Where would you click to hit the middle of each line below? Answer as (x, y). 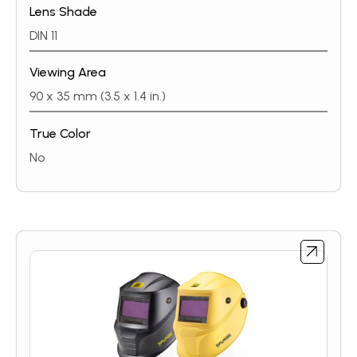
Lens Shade (63, 11)
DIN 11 (43, 35)
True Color (60, 133)
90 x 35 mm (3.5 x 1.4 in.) (98, 96)
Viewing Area (68, 72)
